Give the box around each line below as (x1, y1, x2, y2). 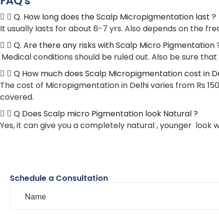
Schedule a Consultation (10, 173, 108, 184)
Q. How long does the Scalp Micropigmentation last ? (14, 11, 216, 23)
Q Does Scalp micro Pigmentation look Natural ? (14, 108, 198, 120)
